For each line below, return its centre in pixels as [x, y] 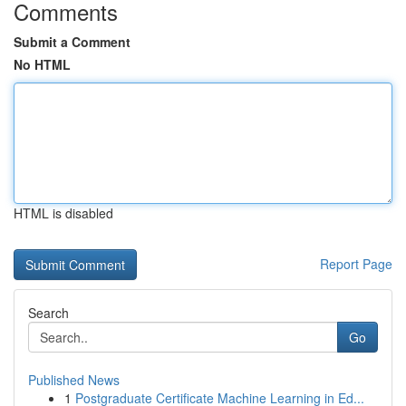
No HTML [42, 64]
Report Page [356, 264]
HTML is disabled [63, 213]
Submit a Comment [72, 42]
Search [48, 313]
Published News [74, 380]
